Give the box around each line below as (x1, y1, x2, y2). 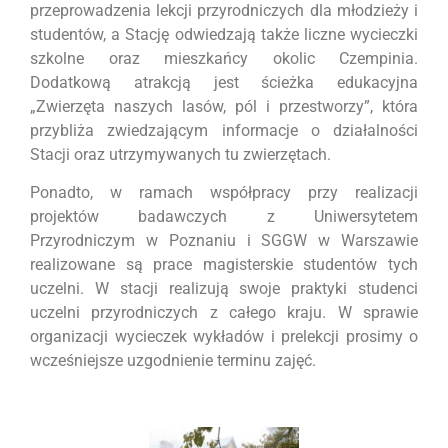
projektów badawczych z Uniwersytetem (30, 206, 418, 226)
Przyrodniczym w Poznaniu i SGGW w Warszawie (30, 230, 418, 250)
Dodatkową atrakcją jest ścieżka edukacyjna (30, 72, 418, 92)
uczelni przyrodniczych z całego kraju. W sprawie (30, 302, 418, 322)
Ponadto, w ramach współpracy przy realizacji (30, 182, 418, 202)
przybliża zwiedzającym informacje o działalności (30, 120, 418, 140)
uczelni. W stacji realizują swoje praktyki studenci (30, 278, 418, 298)
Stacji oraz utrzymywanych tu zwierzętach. (30, 144, 331, 164)
